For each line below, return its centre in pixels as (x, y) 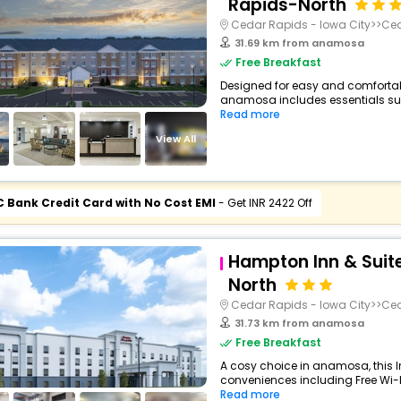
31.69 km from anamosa (299, 43)
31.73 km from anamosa (299, 323)
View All (176, 138)
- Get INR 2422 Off (264, 203)
